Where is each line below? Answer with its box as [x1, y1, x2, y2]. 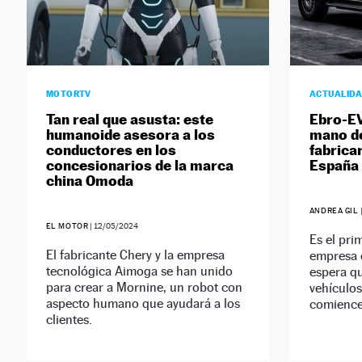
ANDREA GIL [309, 206, 359, 216]
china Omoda [45, 172, 133, 190]
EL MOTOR [45, 221, 89, 231]
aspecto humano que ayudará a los [45, 296, 240, 312]
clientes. [45, 312, 92, 328]
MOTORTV [45, 88, 91, 100]
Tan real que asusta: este [45, 111, 213, 128]
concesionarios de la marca [45, 157, 234, 175]
